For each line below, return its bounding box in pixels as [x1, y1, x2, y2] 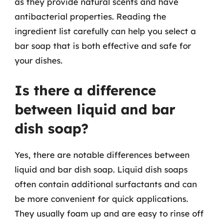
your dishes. [15, 55, 63, 66]
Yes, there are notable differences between [15, 149, 190, 160]
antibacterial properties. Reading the [15, 11, 166, 22]
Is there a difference [15, 81, 156, 99]
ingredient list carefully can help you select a [15, 26, 196, 36]
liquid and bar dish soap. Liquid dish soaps [15, 164, 188, 175]
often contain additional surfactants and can [15, 178, 197, 189]
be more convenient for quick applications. [15, 193, 188, 204]
